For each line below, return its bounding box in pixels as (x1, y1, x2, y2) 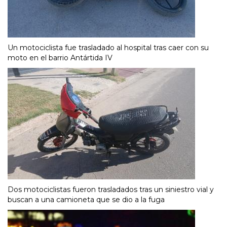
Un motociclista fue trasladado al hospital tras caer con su (8, 43, 209, 52)
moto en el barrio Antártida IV (8, 53, 112, 62)
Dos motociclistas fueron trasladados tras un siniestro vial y (8, 184, 214, 194)
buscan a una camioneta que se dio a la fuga (8, 195, 165, 204)
